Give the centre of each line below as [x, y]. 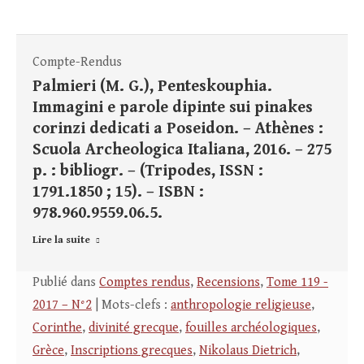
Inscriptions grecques [132, 351]
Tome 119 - [297, 283]
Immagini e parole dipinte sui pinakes [173, 108]
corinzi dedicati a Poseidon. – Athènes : [178, 129]
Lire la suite [61, 240]
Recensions [228, 283]
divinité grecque [134, 328]
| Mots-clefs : [131, 305]
